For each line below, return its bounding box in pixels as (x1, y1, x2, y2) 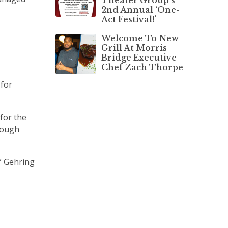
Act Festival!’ (101, 14, 156, 24)
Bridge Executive (101, 52, 177, 63)
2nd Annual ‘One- (101, 4, 180, 15)
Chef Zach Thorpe (101, 62, 183, 72)
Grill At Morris (101, 42, 167, 53)
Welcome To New (101, 33, 179, 43)
